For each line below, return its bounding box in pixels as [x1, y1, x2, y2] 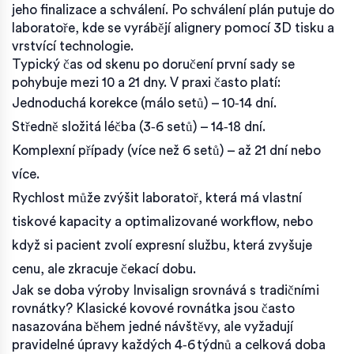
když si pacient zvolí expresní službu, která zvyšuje [12, 238, 312, 252]
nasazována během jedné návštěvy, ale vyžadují [12, 319, 293, 333]
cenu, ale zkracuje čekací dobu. [12, 262, 196, 276]
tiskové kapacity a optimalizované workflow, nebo [12, 214, 313, 228]
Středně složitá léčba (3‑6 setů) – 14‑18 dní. [12, 119, 265, 134]
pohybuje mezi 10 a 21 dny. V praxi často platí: [12, 75, 281, 89]
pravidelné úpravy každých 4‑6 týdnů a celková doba [12, 337, 326, 352]
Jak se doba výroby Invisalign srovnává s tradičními [12, 283, 319, 297]
